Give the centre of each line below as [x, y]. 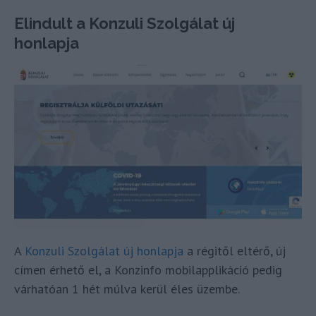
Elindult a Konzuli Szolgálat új [124, 24]
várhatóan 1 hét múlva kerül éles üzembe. [127, 289]
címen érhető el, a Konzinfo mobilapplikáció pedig [148, 270]
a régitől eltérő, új [235, 251]
